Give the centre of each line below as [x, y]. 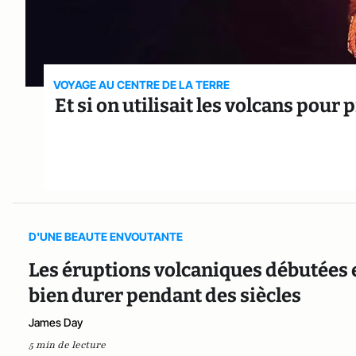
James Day [56, 322]
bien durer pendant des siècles [166, 295]
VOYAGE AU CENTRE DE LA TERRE [142, 84]
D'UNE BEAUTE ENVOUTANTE [106, 236]
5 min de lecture [67, 344]
